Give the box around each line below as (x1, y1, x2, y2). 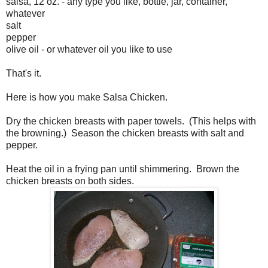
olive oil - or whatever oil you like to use (6, 44, 172, 54)
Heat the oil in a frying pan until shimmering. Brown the (6, 163, 239, 174)
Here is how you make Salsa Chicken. (6, 92, 167, 102)
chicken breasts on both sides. (6, 175, 134, 186)
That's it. (6, 68, 41, 78)
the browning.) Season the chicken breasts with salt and (6, 127, 244, 138)
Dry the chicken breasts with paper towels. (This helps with (6, 115, 256, 126)
